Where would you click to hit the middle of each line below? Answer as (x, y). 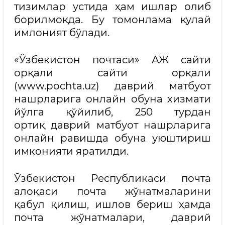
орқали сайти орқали (113, 73)
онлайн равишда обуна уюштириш (113, 138)
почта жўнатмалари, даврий (113, 217)
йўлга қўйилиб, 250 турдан (113, 112)
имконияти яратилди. (71, 151)
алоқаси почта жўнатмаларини (113, 191)
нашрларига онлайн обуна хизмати (113, 99)
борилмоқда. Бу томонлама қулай (113, 20)
